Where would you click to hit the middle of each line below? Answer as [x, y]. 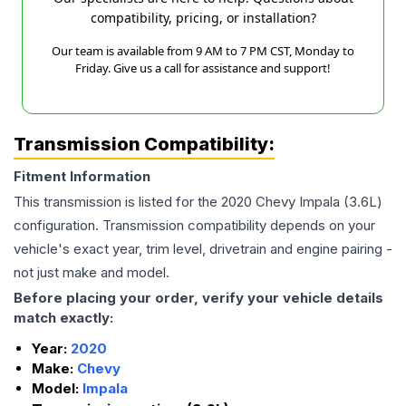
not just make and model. [92, 273]
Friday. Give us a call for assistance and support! [203, 68]
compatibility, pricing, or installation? [203, 18]
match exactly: [63, 318]
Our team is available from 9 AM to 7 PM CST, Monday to [203, 51]
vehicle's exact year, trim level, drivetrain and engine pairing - [203, 249]
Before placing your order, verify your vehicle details [198, 298]
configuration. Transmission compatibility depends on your [194, 226]
